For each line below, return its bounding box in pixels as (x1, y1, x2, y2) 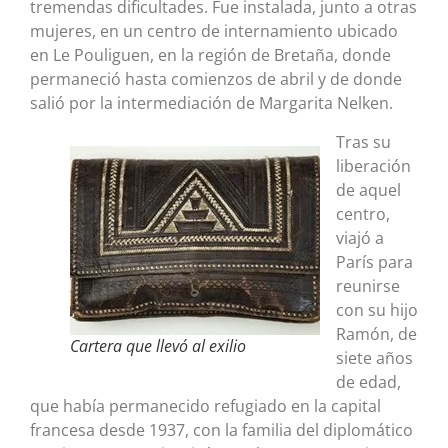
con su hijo (336, 298, 418, 321)
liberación (336, 154, 411, 177)
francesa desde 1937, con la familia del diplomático (30, 418, 413, 441)
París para (336, 250, 413, 273)
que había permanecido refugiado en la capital (30, 394, 381, 417)
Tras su (336, 130, 391, 153)
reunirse (336, 274, 400, 297)
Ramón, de (336, 322, 417, 345)
